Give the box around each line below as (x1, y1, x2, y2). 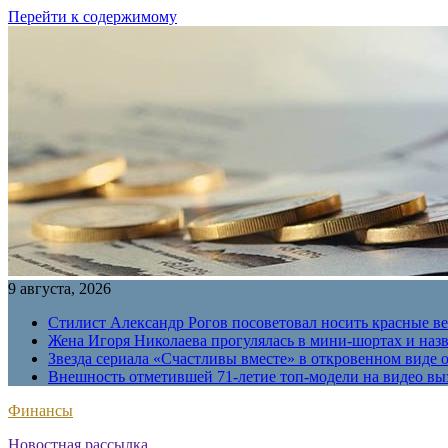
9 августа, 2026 (8, 280, 111, 297)
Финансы (8, 402, 73, 419)
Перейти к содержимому (8, 8, 177, 25)
